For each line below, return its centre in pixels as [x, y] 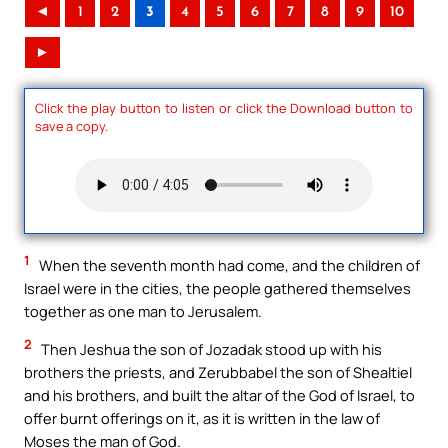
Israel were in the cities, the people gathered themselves [217, 288]
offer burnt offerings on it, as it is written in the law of [202, 417]
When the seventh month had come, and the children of [228, 265]
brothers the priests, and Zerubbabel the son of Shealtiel [218, 371]
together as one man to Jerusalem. [143, 311]
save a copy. [71, 125]
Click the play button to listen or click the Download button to [224, 107]
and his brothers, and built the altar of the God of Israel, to [219, 394]
